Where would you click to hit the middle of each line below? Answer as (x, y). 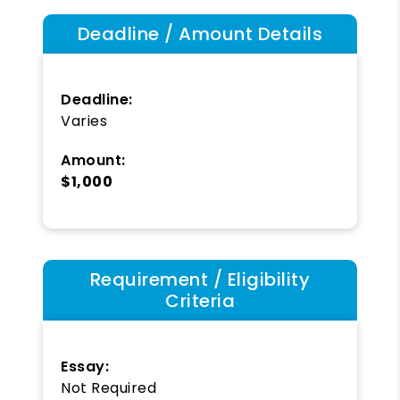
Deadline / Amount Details (200, 33)
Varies (84, 121)
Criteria (200, 300)
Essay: (85, 366)
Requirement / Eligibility (200, 279)
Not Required (108, 387)
